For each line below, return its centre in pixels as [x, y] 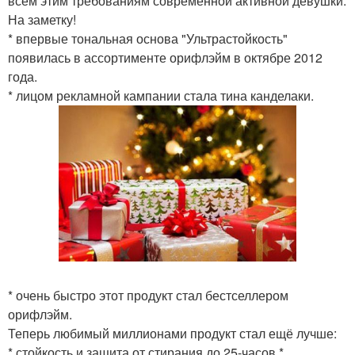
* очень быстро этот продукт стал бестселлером [148, 296]
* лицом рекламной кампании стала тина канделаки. [161, 95]
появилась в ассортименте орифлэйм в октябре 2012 [165, 57]
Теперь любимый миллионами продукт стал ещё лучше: [172, 334]
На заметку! [42, 19]
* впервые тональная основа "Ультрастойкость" [148, 38]
